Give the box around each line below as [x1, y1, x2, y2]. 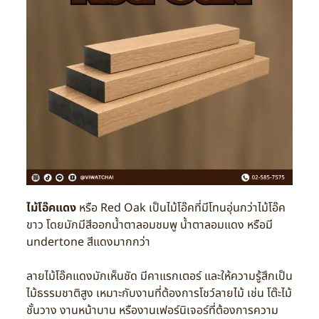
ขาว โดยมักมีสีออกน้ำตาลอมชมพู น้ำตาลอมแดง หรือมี [26, 216, 273, 234]
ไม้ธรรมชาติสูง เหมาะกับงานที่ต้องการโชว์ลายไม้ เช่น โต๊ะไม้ [26, 285, 292, 303]
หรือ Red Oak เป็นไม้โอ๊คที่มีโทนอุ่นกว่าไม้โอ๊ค [75, 199, 286, 217]
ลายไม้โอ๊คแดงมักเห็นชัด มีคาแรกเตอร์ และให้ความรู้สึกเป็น [26, 268, 293, 286]
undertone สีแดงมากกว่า [26, 234, 150, 251]
